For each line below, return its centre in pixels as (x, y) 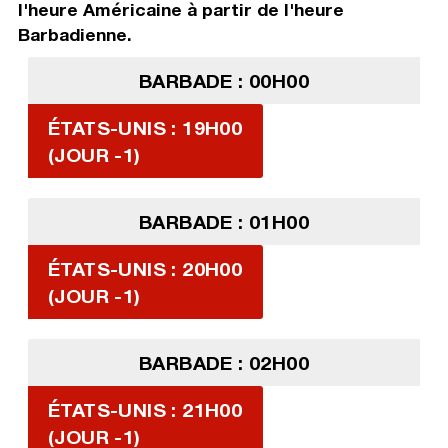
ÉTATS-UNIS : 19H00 (145, 128)
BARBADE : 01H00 (223, 222)
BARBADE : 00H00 (223, 81)
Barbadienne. (74, 35)
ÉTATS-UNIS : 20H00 (145, 269)
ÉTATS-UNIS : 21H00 (145, 410)
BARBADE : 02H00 (223, 363)
